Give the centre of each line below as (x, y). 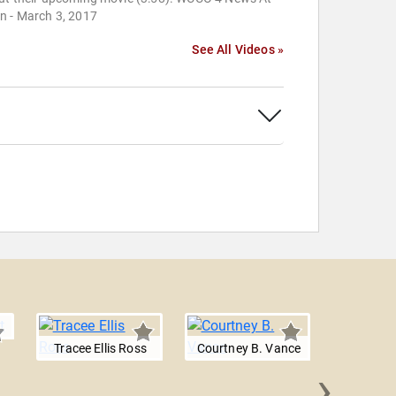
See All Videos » (238, 50)
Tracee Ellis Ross (100, 349)
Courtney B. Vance (249, 349)
